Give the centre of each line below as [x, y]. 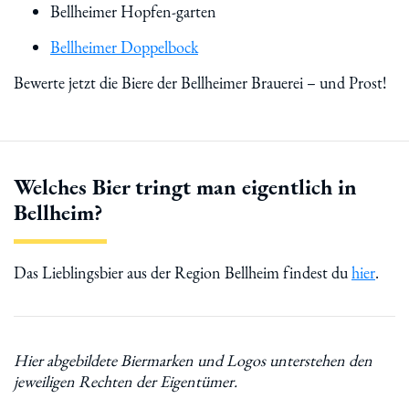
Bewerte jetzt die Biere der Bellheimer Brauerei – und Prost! [200, 83]
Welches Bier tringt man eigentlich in [185, 187]
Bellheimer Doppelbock [124, 47]
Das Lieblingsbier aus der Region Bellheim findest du [183, 273]
